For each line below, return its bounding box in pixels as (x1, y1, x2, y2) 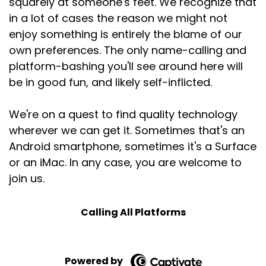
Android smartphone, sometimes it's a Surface (9, 139, 256, 154)
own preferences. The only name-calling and (9, 43, 246, 58)
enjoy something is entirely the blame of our (9, 27, 242, 42)
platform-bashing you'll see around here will (9, 59, 243, 74)
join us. (9, 171, 45, 186)
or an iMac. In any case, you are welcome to (9, 155, 242, 170)
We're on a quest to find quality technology (9, 107, 237, 122)
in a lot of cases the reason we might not (9, 11, 227, 26)
